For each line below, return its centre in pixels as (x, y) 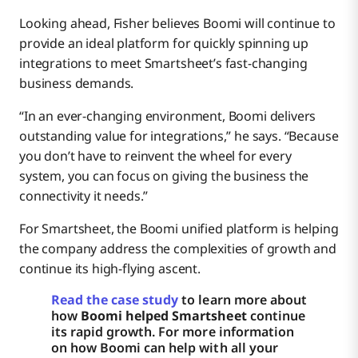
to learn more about (243, 299)
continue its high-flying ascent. (110, 268)
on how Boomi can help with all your (165, 347)
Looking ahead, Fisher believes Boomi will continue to (177, 23)
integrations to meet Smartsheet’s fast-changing (163, 63)
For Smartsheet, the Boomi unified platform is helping (179, 228)
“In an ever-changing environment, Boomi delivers (168, 115)
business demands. (77, 83)
